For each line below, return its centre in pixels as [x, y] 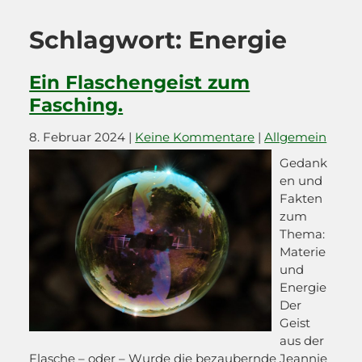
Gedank [304, 163]
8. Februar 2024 [78, 137]
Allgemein [296, 137]
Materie [303, 252]
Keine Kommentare [195, 137]
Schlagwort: [109, 40]
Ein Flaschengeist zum [140, 82]
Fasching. [76, 105]
